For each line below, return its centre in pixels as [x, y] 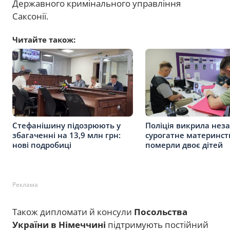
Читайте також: [44, 40]
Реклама [25, 185]
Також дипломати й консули [73, 212]
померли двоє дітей [184, 145]
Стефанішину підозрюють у [66, 125]
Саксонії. [30, 16]
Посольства [161, 212]
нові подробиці [42, 145]
